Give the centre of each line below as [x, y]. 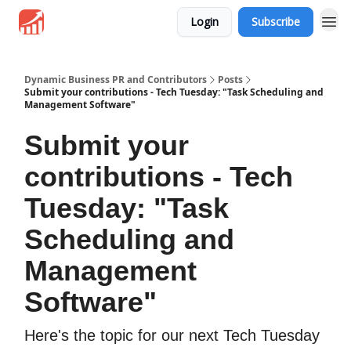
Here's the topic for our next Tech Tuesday [172, 335]
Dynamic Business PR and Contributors [116, 80]
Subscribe [276, 22]
